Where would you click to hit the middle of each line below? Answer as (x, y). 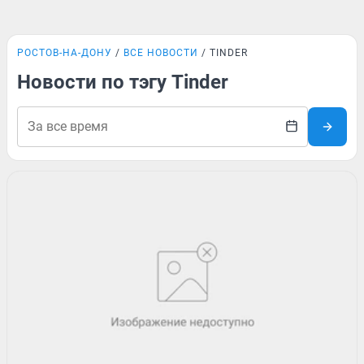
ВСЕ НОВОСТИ (161, 53)
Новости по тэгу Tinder (123, 82)
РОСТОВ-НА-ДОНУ (65, 53)
